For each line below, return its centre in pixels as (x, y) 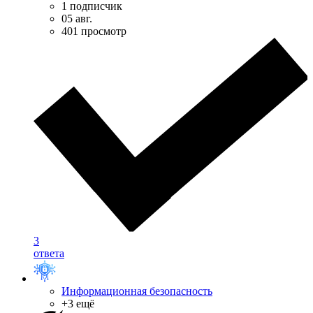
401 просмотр (94, 31)
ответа (49, 254)
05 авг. (77, 18)
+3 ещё (78, 304)
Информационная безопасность (137, 291)
